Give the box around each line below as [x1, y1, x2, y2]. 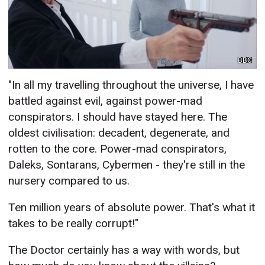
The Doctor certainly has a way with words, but [8, 243, 240, 257]
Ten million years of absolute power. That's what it [8, 201, 256, 215]
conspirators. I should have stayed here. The [8, 110, 228, 124]
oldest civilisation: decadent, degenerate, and [8, 126, 230, 140]
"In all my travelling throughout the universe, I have [8, 78, 254, 92]
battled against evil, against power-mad [8, 94, 203, 108]
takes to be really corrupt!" [8, 216, 139, 231]
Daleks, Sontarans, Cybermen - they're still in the [8, 158, 245, 172]
